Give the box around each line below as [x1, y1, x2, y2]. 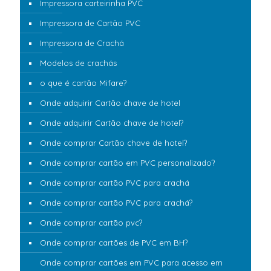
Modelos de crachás [40, 57, 117, 68]
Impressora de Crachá [40, 38, 124, 48]
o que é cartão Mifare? [40, 77, 126, 88]
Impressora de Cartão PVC [40, 18, 140, 28]
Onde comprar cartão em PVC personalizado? [40, 157, 215, 168]
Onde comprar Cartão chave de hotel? [40, 137, 187, 148]
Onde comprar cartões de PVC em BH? [40, 237, 188, 247]
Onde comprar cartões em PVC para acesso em [40, 257, 223, 267]
